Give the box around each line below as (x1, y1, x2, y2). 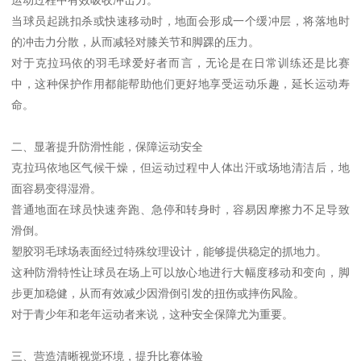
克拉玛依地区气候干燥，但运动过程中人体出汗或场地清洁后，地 (11, 160, 350, 174)
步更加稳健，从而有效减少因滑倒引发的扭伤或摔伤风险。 (11, 286, 305, 300)
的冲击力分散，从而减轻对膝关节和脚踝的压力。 (11, 35, 260, 48)
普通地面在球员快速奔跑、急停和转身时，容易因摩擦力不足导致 (11, 202, 350, 216)
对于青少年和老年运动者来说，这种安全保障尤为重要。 (11, 307, 294, 321)
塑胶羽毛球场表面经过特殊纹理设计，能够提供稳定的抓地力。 (11, 244, 328, 258)
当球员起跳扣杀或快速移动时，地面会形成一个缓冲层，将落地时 (11, 14, 350, 27)
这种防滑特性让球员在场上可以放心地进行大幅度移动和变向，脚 (11, 265, 350, 279)
